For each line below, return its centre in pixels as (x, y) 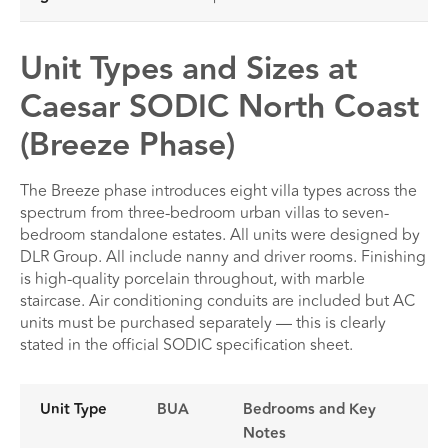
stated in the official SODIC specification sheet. (186, 344)
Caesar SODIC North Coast (219, 106)
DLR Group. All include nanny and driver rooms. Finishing (223, 256)
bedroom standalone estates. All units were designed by (220, 234)
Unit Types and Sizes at (188, 68)
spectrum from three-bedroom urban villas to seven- (204, 212)
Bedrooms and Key (309, 409)
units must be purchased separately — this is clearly (203, 322)
